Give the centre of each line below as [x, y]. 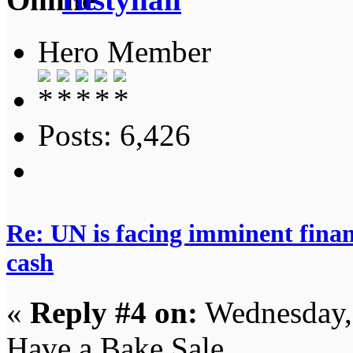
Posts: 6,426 [114, 136]
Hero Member [124, 52]
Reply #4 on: [114, 312]
